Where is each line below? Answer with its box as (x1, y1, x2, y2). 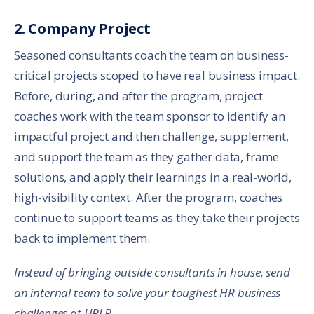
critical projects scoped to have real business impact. (14, 67, 300, 84)
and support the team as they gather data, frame (14, 149, 280, 165)
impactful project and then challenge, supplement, (14, 128, 289, 145)
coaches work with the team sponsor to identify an (14, 108, 285, 125)
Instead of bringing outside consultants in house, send (14, 264, 290, 281)
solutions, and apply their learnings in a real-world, (14, 169, 292, 186)
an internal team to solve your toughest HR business (14, 285, 281, 301)
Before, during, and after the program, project (14, 88, 264, 104)
